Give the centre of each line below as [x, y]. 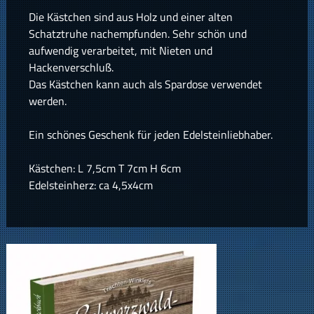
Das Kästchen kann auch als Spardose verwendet [145, 84]
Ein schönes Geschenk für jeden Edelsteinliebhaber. [150, 135]
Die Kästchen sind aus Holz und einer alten [130, 17]
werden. [47, 101]
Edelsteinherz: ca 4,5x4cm [90, 185]
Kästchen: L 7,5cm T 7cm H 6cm [104, 169]
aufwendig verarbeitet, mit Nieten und [120, 51]
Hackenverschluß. [71, 68]
